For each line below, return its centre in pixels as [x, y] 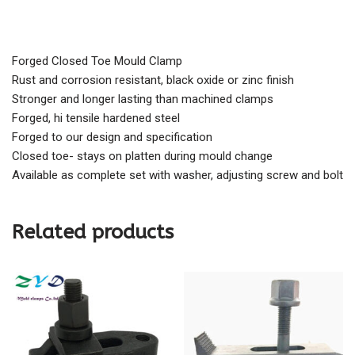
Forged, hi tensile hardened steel [96, 118]
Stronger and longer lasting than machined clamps [143, 99]
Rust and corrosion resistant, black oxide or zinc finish [153, 80]
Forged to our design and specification [112, 137]
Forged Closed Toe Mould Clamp [97, 61]
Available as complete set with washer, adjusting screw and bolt [177, 176]
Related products [93, 233]
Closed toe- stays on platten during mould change [142, 157]
